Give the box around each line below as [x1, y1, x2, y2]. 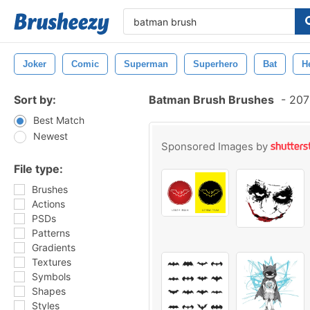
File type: [14, 162, 63, 176]
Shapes [32, 285, 66, 297]
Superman [124, 59, 168, 69]
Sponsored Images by [161, 140, 271, 153]
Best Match [33, 114, 84, 126]
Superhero [193, 59, 238, 69]
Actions [32, 198, 65, 210]
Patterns [32, 227, 70, 239]
